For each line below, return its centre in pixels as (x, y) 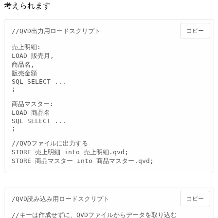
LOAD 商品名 (31, 112)
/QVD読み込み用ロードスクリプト (61, 199)
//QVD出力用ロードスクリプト (56, 31)
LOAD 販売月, (33, 55)
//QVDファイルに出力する (50, 143)
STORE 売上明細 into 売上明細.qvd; (70, 152)
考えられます (27, 5)
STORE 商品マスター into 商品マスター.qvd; (83, 161)
